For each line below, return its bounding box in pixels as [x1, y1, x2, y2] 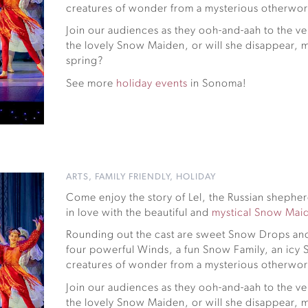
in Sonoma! [188, 78, 247, 89]
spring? [66, 56, 104, 67]
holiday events [116, 78, 188, 89]
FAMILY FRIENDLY [95, 172, 170, 181]
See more [66, 78, 117, 89]
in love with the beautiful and [66, 207, 212, 219]
